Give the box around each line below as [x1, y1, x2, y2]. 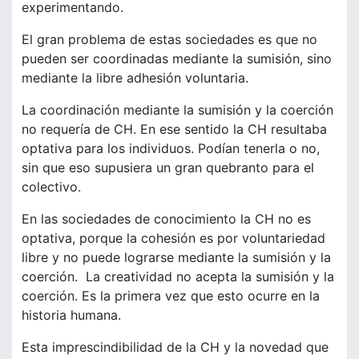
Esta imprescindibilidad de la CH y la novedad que [22, 339, 329, 356]
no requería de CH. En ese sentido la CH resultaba [22, 121, 327, 138]
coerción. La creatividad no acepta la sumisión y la [22, 268, 334, 285]
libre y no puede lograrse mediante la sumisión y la [22, 249, 331, 266]
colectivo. [22, 179, 81, 196]
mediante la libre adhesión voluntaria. [22, 70, 248, 87]
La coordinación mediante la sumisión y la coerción [22, 102, 333, 119]
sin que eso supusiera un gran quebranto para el [22, 159, 314, 176]
